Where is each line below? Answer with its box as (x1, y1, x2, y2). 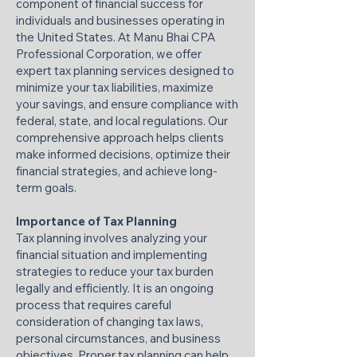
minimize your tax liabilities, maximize (16, 80, 214, 95)
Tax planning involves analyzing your (16, 230, 207, 245)
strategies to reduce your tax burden (16, 264, 214, 279)
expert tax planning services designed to (16, 63, 234, 78)
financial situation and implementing (16, 247, 207, 262)
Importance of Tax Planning (16, 214, 177, 229)
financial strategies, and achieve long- (16, 163, 218, 178)
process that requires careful (16, 297, 171, 312)
